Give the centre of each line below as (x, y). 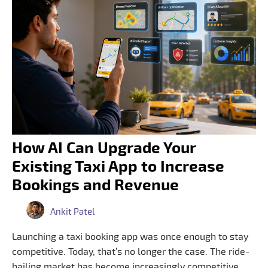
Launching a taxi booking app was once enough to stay (130, 237)
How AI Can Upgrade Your (104, 148)
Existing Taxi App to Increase (118, 167)
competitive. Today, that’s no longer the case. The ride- (131, 252)
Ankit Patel (72, 212)
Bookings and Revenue (95, 185)
